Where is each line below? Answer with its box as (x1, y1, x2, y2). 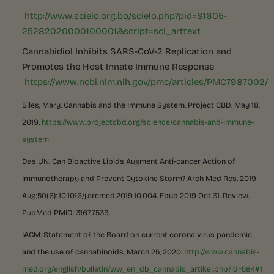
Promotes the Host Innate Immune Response (22, 59, 214, 73)
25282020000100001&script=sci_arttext (22, 24, 201, 38)
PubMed (22, 207, 54, 218)
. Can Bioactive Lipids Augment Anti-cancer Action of (49, 155, 235, 167)
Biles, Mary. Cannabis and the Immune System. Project (22, 99, 216, 111)
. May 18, (231, 99, 260, 111)
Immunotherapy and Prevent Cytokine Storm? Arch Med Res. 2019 (22, 172, 256, 184)
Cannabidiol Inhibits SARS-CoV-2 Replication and (22, 44, 232, 58)
